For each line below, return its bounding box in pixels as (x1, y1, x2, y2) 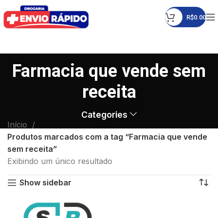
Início (7, 120, 30, 129)
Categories (81, 109, 128, 120)
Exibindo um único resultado (7, 156, 112, 166)
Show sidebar (19, 178, 72, 187)
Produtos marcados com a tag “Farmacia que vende (7, 132, 207, 142)
